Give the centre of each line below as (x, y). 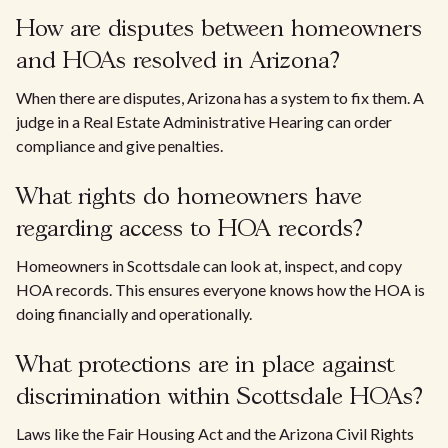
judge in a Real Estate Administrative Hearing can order (204, 121)
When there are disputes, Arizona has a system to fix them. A (220, 97)
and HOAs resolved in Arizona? (178, 61)
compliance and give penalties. (119, 145)
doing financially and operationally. (134, 313)
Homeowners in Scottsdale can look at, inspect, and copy (209, 265)
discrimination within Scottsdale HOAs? (219, 397)
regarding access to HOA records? (189, 229)
